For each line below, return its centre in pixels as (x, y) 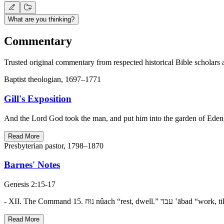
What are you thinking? (41, 19)
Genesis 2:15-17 (30, 184)
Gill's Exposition (38, 98)
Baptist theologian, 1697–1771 (52, 79)
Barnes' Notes (32, 165)
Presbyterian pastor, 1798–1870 (54, 145)
